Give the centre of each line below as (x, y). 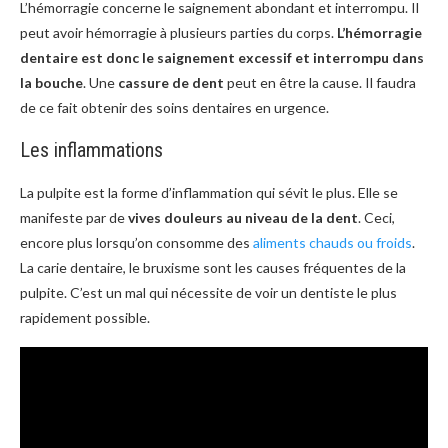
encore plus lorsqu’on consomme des (136, 242)
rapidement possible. (86, 317)
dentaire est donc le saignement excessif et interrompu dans (222, 57)
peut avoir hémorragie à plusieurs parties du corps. (178, 32)
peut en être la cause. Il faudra (320, 82)
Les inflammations (91, 149)
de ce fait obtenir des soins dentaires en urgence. (174, 107)
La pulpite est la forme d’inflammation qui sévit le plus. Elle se (209, 192)
